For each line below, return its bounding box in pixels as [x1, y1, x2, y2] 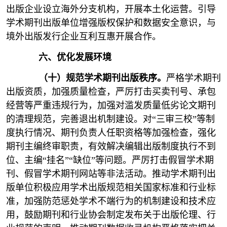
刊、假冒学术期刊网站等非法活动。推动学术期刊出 [6, 169, 216, 179]
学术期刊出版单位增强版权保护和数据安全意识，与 [6, 18, 216, 28]
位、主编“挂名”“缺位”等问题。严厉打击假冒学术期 [6, 155, 214, 165]
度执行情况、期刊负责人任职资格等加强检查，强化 [6, 128, 216, 138]
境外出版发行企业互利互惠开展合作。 [6, 31, 161, 42]
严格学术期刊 [166, 73, 221, 83]
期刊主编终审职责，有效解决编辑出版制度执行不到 [6, 141, 216, 152]
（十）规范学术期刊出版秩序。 [39, 73, 166, 83]
